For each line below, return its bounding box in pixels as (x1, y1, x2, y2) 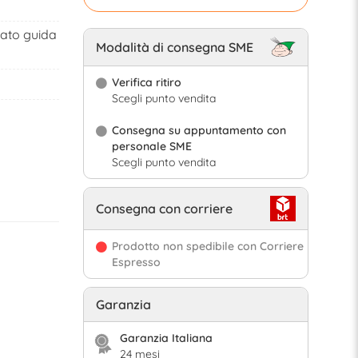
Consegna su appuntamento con (111, 123, 286, 138)
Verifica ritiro (111, 75, 181, 90)
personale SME (111, 139, 192, 154)
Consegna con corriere (95, 201, 233, 217)
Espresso (111, 255, 161, 270)
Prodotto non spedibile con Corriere (111, 239, 304, 254)
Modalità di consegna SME (95, 39, 253, 56)
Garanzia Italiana (119, 331, 213, 346)
